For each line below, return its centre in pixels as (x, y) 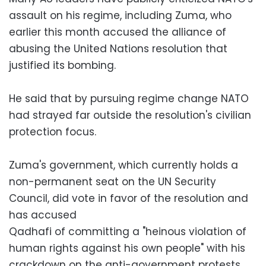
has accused (43, 215)
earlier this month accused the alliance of (118, 32)
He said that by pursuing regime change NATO (129, 99)
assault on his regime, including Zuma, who (120, 15)
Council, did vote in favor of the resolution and (129, 198)
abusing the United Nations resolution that (118, 49)
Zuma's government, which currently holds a (123, 165)
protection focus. (53, 132)
